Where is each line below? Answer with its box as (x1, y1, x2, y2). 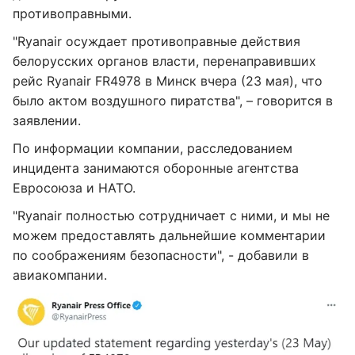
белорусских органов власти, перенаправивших (13, 53, 316, 69)
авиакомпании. (13, 267, 107, 283)
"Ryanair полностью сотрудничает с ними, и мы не (13, 208, 330, 223)
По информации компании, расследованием (13, 140, 292, 156)
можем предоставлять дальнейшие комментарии (13, 227, 326, 243)
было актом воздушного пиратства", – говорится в (13, 93, 333, 109)
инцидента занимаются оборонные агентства (13, 160, 299, 176)
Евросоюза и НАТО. (13, 180, 136, 196)
